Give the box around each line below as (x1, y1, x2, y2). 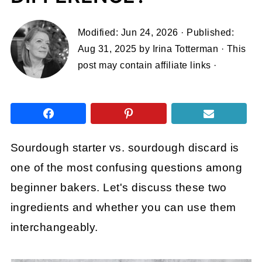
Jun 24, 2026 (120, 27, 178, 37)
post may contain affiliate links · (77, 60, 217, 70)
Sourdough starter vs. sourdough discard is (10, 142, 239, 154)
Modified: (77, 27, 121, 37)
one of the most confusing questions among (10, 161, 243, 174)
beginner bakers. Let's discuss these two (10, 181, 227, 194)
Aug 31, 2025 (77, 44, 137, 54)
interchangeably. (10, 221, 98, 233)
